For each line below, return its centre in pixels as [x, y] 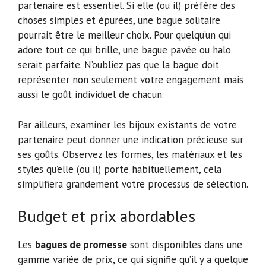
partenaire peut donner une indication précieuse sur [131, 139]
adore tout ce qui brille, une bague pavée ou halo [124, 50]
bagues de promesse [81, 245]
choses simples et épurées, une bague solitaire [119, 20]
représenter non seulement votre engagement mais [131, 80]
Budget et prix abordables [107, 216]
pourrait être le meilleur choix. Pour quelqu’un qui [124, 35]
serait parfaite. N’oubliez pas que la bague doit [118, 65]
